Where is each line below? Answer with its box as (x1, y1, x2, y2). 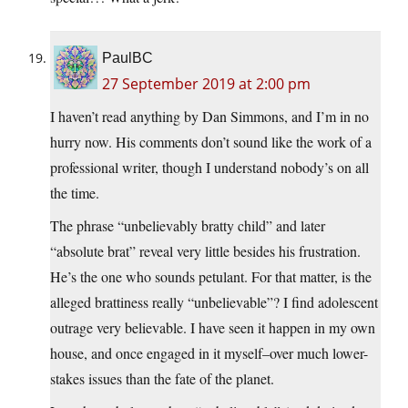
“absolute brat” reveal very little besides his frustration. (50, 240, 361, 260)
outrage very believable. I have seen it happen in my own (50, 317, 375, 337)
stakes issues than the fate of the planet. (50, 368, 274, 388)
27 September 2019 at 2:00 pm (102, 73, 311, 94)
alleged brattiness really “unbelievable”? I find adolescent (50, 291, 378, 311)
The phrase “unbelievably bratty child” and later (50, 215, 325, 235)
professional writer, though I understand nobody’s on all (50, 157, 369, 177)
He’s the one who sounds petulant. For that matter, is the (50, 266, 372, 286)
